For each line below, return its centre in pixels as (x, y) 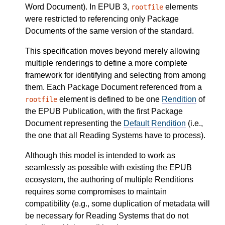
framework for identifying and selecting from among (116, 75)
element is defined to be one (109, 99)
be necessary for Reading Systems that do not (107, 215)
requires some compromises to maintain (96, 191)
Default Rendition (155, 123)
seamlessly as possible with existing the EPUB (108, 167)
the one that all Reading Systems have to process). (115, 135)
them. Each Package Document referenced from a (114, 87)
